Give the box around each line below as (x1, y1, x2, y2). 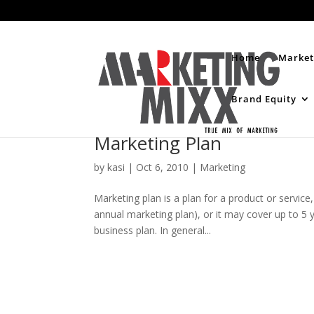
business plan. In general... (94, 224, 212, 237)
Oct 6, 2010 (136, 161, 189, 174)
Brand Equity (231, 93, 297, 105)
